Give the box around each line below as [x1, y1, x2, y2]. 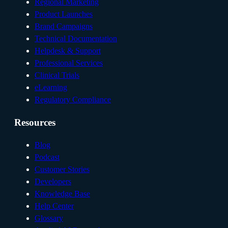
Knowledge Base [35, 189, 90, 198]
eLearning [35, 82, 67, 92]
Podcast [35, 153, 60, 162]
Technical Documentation [35, 34, 117, 43]
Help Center [35, 202, 74, 211]
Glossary [35, 214, 63, 223]
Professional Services [35, 58, 103, 67]
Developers [35, 177, 71, 186]
